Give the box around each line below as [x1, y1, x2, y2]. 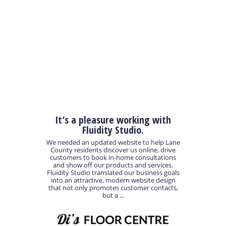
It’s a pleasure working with [55, 112, 171, 127]
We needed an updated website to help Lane [46, 138, 180, 147]
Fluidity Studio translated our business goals [46, 168, 180, 178]
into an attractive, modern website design [50, 176, 176, 185]
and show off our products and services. [53, 160, 173, 170]
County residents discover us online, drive [50, 145, 176, 155]
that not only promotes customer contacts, [48, 183, 178, 193]
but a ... [102, 191, 124, 200]
